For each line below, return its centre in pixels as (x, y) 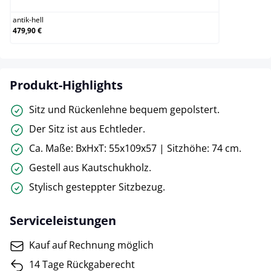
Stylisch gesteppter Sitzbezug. (97, 187)
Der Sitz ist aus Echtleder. (87, 129)
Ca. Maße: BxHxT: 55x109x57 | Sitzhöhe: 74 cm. (135, 148)
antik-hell (28, 20)
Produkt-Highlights (66, 85)
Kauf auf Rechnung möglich (91, 245)
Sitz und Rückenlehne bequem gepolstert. (124, 109)
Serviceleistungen (63, 220)
